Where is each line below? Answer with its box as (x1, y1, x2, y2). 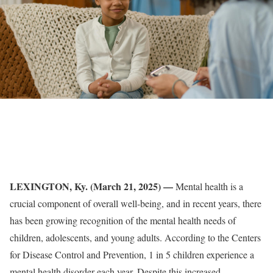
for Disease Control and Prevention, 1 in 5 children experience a (10, 248, 254, 261)
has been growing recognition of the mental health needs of (10, 214, 236, 227)
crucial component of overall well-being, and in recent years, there (10, 197, 261, 210)
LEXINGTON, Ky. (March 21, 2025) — (10, 179, 175, 193)
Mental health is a (175, 180, 243, 193)
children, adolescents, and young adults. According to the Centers (10, 231, 261, 244)
